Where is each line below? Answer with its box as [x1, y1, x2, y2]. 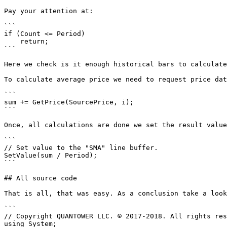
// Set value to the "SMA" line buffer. [4, 144, 158, 152]
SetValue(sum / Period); [4, 152, 97, 159]
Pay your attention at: [4, 7, 93, 15]
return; [4, 37, 20, 45]
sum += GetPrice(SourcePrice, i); [4, 98, 134, 106]
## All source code [4, 174, 77, 182]
